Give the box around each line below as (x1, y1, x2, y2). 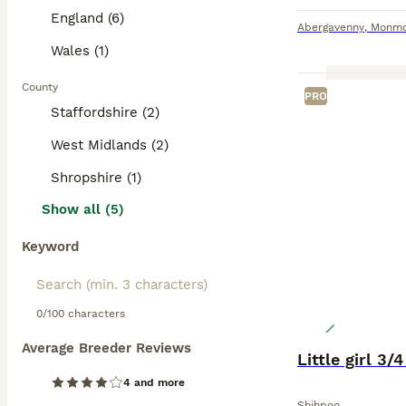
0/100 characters (36, 307, 125, 320)
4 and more (123, 376, 185, 389)
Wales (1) (51, 43, 109, 59)
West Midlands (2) (51, 137, 169, 153)
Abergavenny (297, 21, 364, 34)
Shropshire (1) (51, 169, 141, 186)
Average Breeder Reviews (22, 340, 191, 356)
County (22, 81, 58, 93)
